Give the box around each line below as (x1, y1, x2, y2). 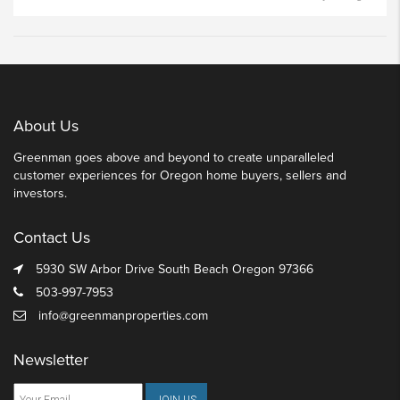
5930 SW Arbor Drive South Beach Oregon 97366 (32, 261, 313, 277)
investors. (13, 185, 67, 201)
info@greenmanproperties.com (38, 307, 208, 323)
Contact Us (13, 227, 90, 247)
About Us (13, 115, 79, 136)
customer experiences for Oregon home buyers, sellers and (13, 167, 346, 183)
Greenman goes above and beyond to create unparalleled (13, 149, 334, 165)
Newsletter (13, 349, 88, 370)
